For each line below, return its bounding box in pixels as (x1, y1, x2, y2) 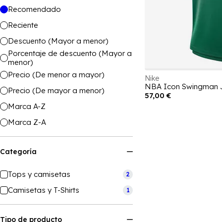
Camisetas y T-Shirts (8, 185, 79, 195)
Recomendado (8, 4, 61, 14)
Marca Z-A (8, 117, 46, 127)
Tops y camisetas (8, 169, 70, 179)
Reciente (8, 20, 38, 30)
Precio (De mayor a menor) (8, 86, 104, 95)
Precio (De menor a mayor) (8, 70, 104, 79)
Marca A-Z (8, 102, 46, 111)
